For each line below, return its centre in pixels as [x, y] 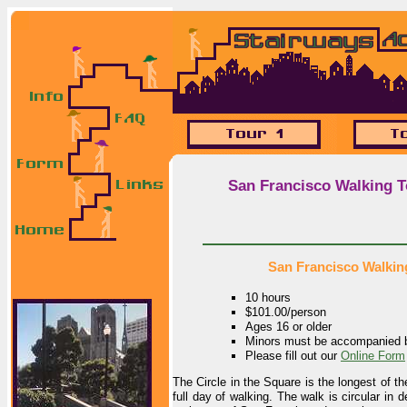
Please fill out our [293, 355]
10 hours [268, 297]
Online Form [373, 355]
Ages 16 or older [288, 326]
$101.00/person [286, 312]
